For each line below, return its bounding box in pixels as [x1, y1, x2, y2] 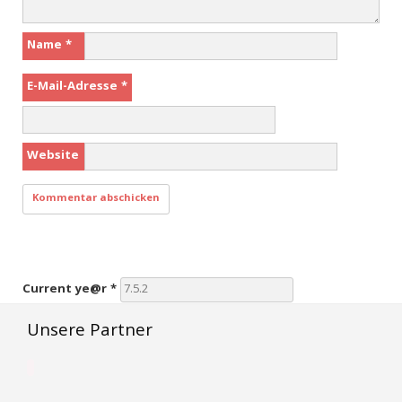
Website [27, 146, 79, 167]
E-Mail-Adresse [27, 77, 121, 98]
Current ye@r [22, 280, 110, 301]
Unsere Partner [27, 318, 153, 347]
